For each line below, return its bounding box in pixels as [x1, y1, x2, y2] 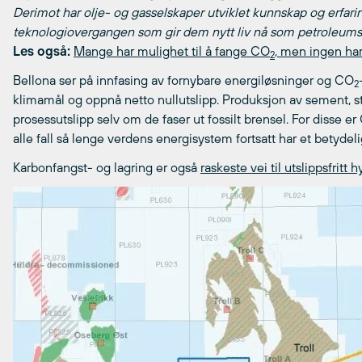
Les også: [13, 44, 70, 59]
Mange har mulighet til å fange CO [74, 44, 270, 59]
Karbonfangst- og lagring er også [13, 160, 200, 175]
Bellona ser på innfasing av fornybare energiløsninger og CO [13, 73, 354, 88]
